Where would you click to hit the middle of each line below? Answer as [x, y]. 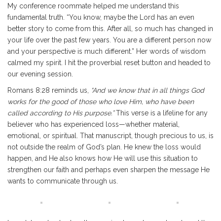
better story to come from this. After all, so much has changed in [110, 29]
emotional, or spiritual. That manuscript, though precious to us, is [110, 136]
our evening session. [40, 74]
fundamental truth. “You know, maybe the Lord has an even [101, 17]
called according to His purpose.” [61, 113]
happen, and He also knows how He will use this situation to [103, 158]
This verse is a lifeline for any [161, 113]
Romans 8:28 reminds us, [49, 90]
